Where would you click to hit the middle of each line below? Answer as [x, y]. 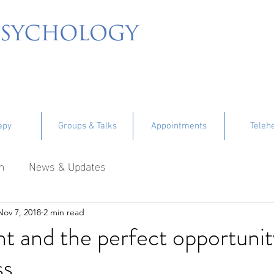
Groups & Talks [87, 126]
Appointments [179, 126]
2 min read [64, 212]
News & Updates [67, 165]
